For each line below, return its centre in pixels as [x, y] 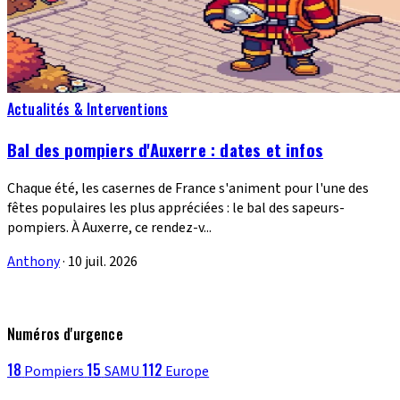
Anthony [33, 261]
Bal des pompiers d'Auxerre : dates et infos [166, 149]
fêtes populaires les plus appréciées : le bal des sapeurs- [176, 208]
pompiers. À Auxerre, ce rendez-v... [109, 227]
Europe [187, 371]
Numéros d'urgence [65, 333]
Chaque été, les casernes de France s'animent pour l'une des [188, 188]
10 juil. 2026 [103, 261]
